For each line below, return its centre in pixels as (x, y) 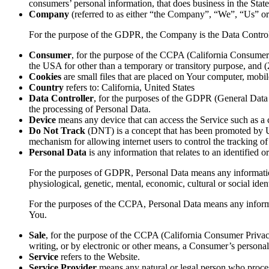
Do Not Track (57, 131)
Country (46, 88)
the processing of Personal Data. (90, 109)
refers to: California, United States (129, 88)
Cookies (45, 77)
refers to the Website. (99, 257)
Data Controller (61, 98)
